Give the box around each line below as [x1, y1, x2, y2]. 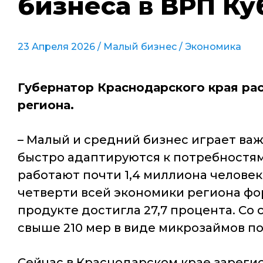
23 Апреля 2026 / [18, 41, 103, 52]
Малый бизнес [103, 41, 177, 52]
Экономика [185, 41, 241, 52]
